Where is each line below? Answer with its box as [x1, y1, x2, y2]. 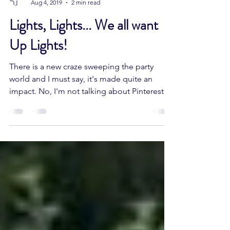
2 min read [71, 23, 100, 31]
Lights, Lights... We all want [9, 40, 158, 60]
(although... [9, 123, 50, 133]
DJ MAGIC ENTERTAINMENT [31, 14, 111, 22]
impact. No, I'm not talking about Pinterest [9, 111, 164, 121]
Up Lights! [9, 60, 67, 80]
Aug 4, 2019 [31, 23, 62, 31]
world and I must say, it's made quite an [9, 99, 152, 108]
